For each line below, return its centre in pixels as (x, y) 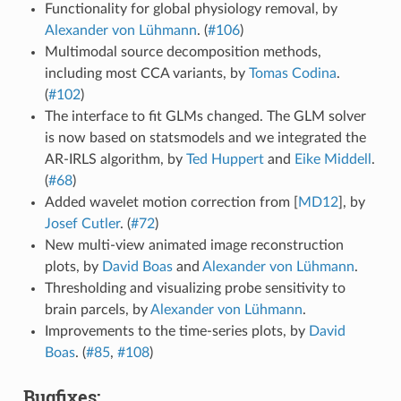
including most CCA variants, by (146, 73)
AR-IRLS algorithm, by (115, 159)
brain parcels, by (97, 309)
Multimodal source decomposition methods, (183, 51)
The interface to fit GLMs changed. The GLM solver (205, 116)
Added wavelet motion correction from (169, 202)
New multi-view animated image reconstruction (194, 245)
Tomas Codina (292, 73)
